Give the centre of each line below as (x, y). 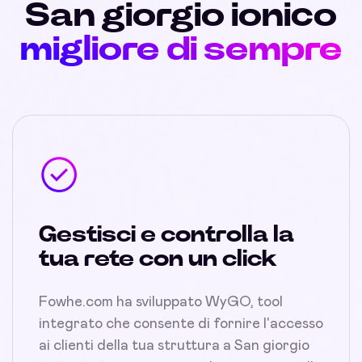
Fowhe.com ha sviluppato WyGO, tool (161, 302)
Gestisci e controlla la (166, 235)
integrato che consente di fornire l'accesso (181, 324)
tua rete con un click (158, 259)
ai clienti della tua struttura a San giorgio (174, 346)
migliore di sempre (181, 49)
